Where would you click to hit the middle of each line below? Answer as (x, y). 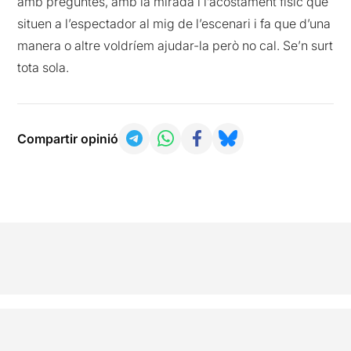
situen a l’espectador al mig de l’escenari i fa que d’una (174, 23)
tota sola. (43, 67)
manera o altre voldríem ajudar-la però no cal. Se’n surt (175, 45)
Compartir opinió (68, 138)
